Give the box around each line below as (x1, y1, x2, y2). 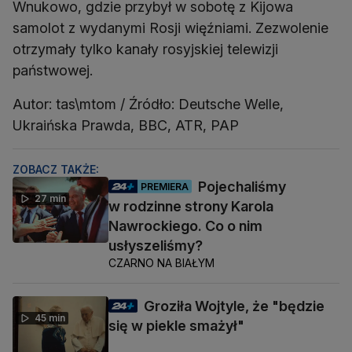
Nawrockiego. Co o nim (108, 218, 262, 234)
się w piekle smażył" (108, 317, 244, 334)
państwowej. (13, 62, 93, 79)
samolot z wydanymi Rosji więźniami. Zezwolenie (13, 20, 328, 36)
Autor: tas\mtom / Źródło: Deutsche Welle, (13, 96, 284, 112)
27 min (35, 192, 66, 204)
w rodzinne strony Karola (108, 198, 273, 214)
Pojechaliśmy (198, 178, 286, 195)
